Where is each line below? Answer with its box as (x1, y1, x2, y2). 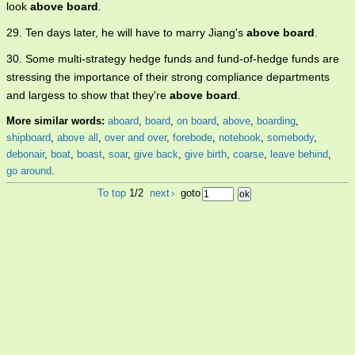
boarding (257, 115, 296, 127)
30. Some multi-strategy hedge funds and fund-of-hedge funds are (6, 52, 339, 65)
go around (6, 165, 52, 177)
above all (57, 132, 98, 143)
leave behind (270, 148, 328, 160)
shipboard (6, 132, 51, 143)
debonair (6, 148, 44, 160)
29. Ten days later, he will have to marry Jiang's (6, 26, 246, 39)
